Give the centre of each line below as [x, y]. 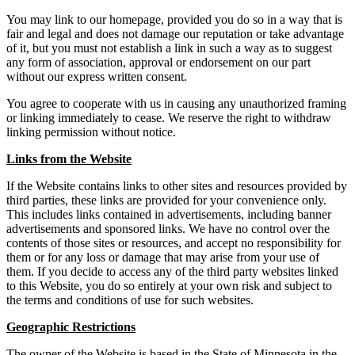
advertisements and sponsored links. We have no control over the [168, 229]
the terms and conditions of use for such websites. [130, 300]
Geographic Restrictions [71, 327]
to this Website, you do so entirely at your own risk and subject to [169, 286]
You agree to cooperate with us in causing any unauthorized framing [176, 104]
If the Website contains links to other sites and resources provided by [177, 186]
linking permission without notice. [91, 132]
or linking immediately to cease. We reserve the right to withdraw [169, 118]
